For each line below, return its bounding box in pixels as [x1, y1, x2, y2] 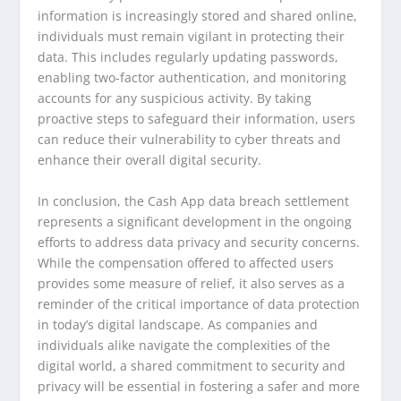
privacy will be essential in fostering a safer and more [38, 377, 361, 395]
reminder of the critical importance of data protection [38, 294, 361, 312]
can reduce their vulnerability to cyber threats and [38, 131, 342, 149]
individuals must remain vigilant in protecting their [38, 28, 346, 46]
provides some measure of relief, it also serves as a [38, 274, 346, 292]
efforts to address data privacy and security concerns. [38, 233, 361, 251]
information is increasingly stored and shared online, [38, 7, 358, 25]
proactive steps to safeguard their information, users [38, 110, 356, 128]
